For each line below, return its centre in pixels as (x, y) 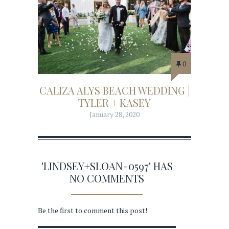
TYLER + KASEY (114, 102)
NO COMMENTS (107, 178)
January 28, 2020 (114, 114)
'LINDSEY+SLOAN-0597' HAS (107, 166)
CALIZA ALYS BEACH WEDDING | (114, 90)
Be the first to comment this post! (93, 211)
